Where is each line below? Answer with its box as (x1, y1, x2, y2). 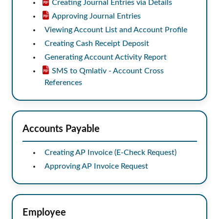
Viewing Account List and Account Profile (44, 25, 187, 34)
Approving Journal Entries (51, 12, 141, 20)
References (44, 78, 82, 87)
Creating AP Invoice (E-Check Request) (44, 148, 176, 156)
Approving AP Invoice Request (44, 162, 148, 170)
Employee (22, 207, 66, 218)
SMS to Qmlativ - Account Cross (51, 66, 164, 75)
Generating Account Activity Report (44, 53, 167, 61)
